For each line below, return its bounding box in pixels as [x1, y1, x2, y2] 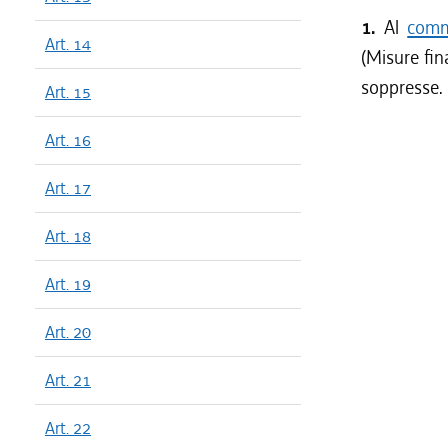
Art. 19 [45, 273, 91, 295]
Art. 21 [45, 369, 91, 391]
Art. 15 [45, 81, 91, 103]
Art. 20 [45, 321, 91, 343]
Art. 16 [45, 129, 91, 151]
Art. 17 [45, 177, 91, 199]
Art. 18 [45, 225, 91, 247]
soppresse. [361, 75, 443, 100]
